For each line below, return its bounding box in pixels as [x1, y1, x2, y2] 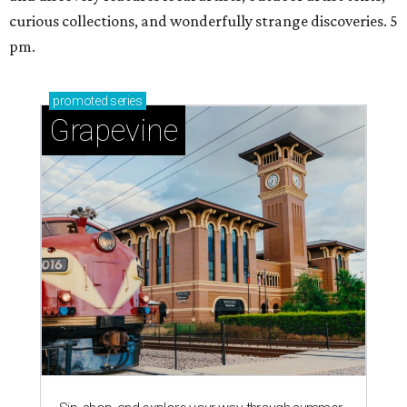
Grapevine [49, 113, 178, 149]
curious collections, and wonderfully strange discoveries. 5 [9, 12, 398, 31]
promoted [53, 94, 108, 109]
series [107, 94, 143, 109]
